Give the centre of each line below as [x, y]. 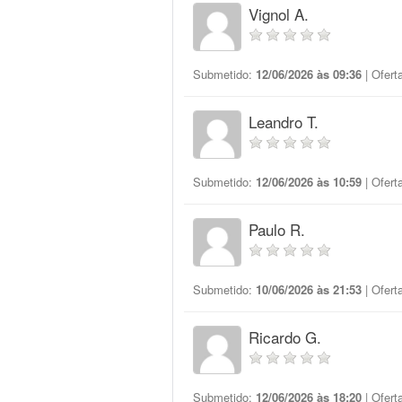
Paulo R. [277, 229]
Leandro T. [284, 122]
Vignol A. [279, 14]
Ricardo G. [285, 337]
